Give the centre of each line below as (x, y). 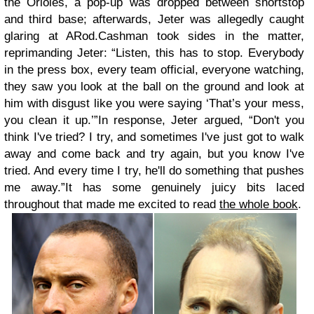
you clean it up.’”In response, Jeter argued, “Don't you (154, 120)
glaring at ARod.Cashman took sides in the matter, (154, 36)
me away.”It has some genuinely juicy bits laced (154, 187)
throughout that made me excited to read (112, 204)
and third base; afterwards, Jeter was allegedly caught (154, 19)
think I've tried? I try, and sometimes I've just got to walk (154, 137)
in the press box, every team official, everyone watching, (154, 70)
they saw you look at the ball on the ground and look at (154, 87)
